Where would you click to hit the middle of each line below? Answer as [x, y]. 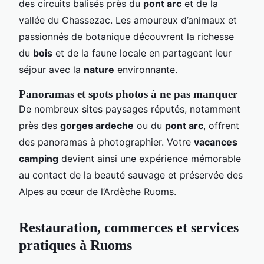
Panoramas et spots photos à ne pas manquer [128, 94]
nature [99, 69]
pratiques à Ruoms [75, 245]
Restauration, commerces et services [129, 227]
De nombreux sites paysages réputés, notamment [130, 109]
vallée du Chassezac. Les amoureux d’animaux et [128, 20]
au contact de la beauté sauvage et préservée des [131, 175]
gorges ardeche [97, 125]
